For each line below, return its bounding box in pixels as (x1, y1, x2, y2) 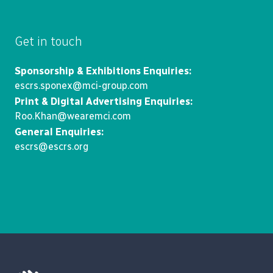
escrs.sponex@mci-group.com (15, 80, 148, 91)
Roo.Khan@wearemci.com (15, 110, 131, 122)
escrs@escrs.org (15, 141, 88, 152)
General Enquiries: (15, 126, 104, 138)
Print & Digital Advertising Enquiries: (15, 96, 193, 107)
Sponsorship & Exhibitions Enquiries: (15, 65, 191, 77)
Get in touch (15, 34, 82, 49)
